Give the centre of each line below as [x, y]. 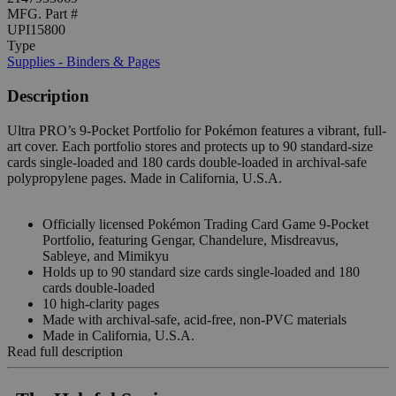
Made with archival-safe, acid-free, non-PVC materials [194, 319]
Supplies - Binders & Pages [84, 62]
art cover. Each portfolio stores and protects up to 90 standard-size [190, 146]
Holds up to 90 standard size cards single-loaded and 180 [201, 271]
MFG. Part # [42, 14]
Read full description [65, 351]
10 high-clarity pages [101, 303]
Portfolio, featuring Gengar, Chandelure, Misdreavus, [190, 240]
